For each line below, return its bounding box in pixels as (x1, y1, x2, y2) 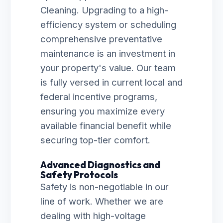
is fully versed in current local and (40, 77, 183, 88)
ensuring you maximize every (40, 106, 165, 116)
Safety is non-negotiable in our (40, 181, 169, 192)
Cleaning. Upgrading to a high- (40, 4, 168, 15)
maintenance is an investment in (40, 48, 175, 59)
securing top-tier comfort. (40, 134, 150, 145)
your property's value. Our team (40, 62, 176, 73)
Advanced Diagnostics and (40, 159, 160, 171)
